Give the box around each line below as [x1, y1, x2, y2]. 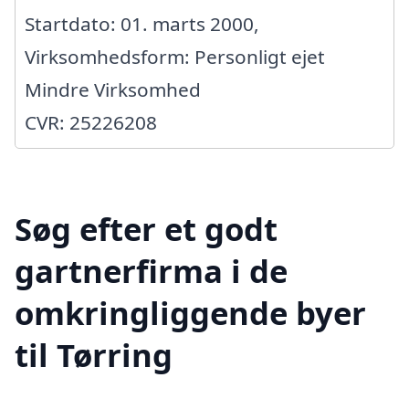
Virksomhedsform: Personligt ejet [25, 44, 325, 70]
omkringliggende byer [15, 290, 366, 334]
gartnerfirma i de [15, 248, 288, 292]
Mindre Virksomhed [25, 77, 201, 103]
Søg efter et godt [15, 206, 278, 250]
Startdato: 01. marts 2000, [25, 11, 259, 37]
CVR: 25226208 [25, 110, 157, 136]
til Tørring [15, 332, 173, 376]
